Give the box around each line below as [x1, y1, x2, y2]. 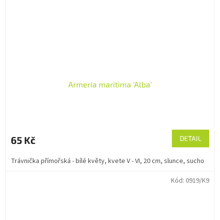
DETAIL [180, 134, 201, 143]
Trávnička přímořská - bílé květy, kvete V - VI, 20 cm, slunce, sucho [11, 156, 204, 166]
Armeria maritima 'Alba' [68, 80, 152, 89]
